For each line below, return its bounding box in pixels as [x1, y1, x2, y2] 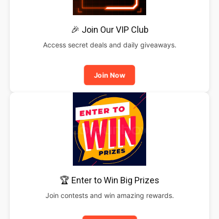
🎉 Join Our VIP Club [70, 24, 149, 35]
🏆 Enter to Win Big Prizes [60, 175, 159, 185]
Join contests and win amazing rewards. [45, 191, 174, 199]
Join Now [93, 70, 126, 79]
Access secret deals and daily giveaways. [43, 40, 176, 49]
